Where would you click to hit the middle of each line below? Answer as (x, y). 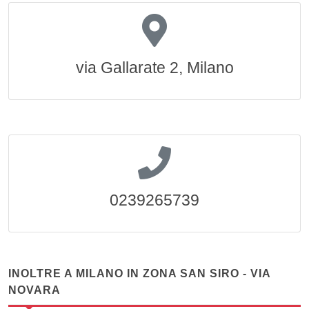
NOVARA (34, 290)
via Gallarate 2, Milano (154, 68)
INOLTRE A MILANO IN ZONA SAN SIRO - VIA (139, 273)
